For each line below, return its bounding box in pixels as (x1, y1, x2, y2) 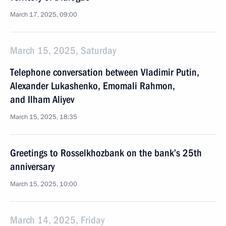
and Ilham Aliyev (10, 93, 74, 105)
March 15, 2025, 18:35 (10, 112, 77, 122)
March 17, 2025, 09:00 (10, 10, 77, 19)
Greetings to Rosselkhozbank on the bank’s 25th (10, 147, 202, 159)
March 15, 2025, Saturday (10, 44, 116, 56)
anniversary (10, 160, 54, 173)
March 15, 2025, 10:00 (10, 180, 77, 189)
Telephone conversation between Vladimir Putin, (10, 66, 199, 78)
